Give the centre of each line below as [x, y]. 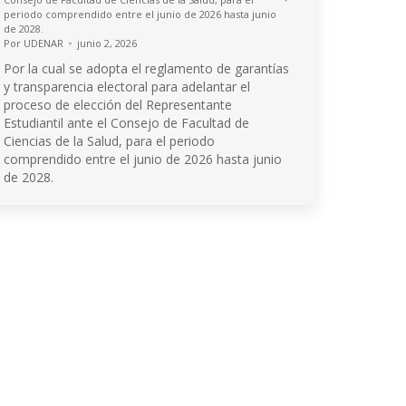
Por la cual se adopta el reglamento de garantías [146, 68]
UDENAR [43, 43]
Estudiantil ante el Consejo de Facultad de [126, 123]
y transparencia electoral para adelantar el [127, 87]
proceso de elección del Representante [118, 105]
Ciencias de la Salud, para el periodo [109, 141]
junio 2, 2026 [107, 43]
